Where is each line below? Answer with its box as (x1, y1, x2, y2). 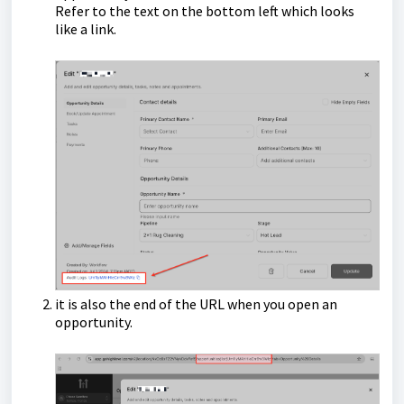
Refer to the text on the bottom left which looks (55, 2, 354, 20)
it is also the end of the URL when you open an (55, 295, 337, 314)
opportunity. (55, 313, 133, 332)
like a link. (55, 20, 116, 38)
